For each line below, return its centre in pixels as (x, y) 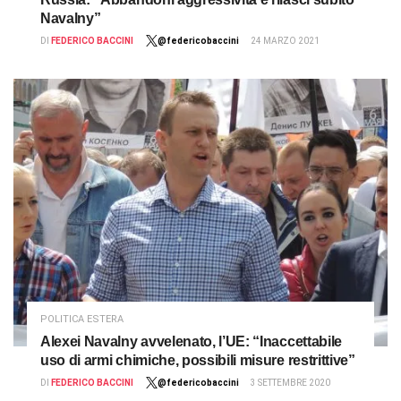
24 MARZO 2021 (285, 40)
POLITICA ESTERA (82, 319)
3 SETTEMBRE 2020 (290, 382)
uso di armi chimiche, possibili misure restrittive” (198, 360)
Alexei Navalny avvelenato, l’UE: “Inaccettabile (191, 341)
